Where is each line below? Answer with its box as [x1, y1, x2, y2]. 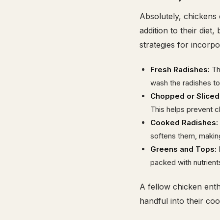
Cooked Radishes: [150, 118, 218, 127]
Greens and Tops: [150, 144, 217, 154]
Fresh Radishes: [150, 65, 210, 74]
